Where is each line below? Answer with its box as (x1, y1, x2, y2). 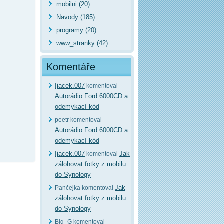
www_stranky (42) (56, 39, 108, 47)
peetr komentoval (55, 116, 102, 123)
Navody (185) (56, 13, 95, 21)
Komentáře (46, 61, 95, 72)
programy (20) (56, 26, 96, 34)
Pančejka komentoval (55, 184, 115, 191)
